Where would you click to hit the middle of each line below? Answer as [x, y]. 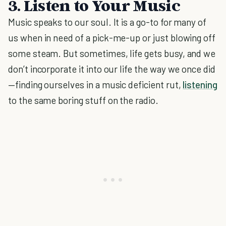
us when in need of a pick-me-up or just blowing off [112, 38]
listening [200, 84]
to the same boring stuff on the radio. [83, 100]
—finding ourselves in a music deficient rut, [96, 84]
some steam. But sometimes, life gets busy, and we [112, 53]
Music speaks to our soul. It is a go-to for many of [107, 22]
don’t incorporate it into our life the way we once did [112, 69]
